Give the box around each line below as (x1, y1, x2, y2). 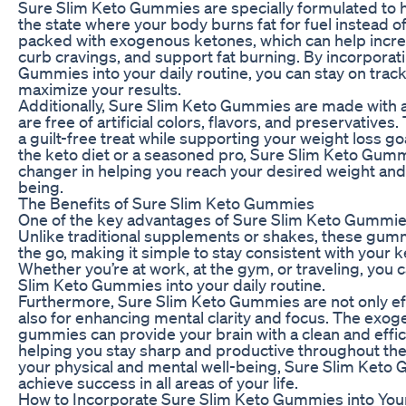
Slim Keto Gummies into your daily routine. (18, 274, 325, 295)
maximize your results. (18, 78, 181, 99)
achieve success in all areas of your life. (18, 372, 298, 392)
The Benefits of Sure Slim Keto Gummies (18, 192, 314, 213)
